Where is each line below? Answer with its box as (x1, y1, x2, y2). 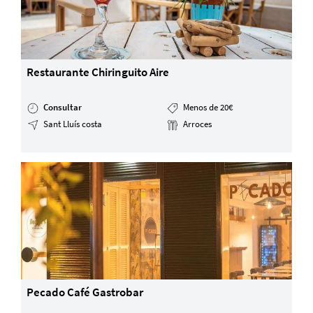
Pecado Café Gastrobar (27, 284, 144, 300)
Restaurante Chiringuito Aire (27, 64, 170, 80)
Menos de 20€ (180, 101, 233, 112)
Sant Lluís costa (41, 118, 103, 129)
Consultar (43, 101, 82, 112)
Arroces (180, 118, 212, 129)
